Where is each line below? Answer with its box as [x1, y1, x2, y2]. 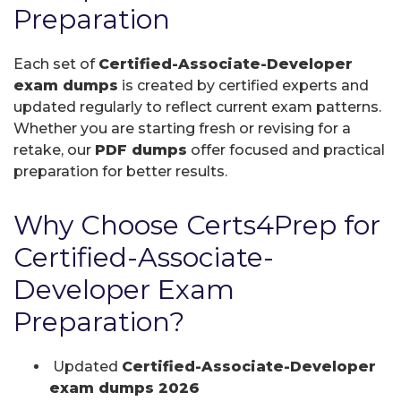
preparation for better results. [13, 162, 227, 180]
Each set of [13, 55, 98, 73]
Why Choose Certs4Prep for [13, 208, 380, 242]
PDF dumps [95, 141, 187, 158]
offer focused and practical [187, 141, 385, 158]
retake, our [13, 141, 95, 158]
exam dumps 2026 [49, 379, 200, 397]
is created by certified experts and [118, 76, 369, 94]
